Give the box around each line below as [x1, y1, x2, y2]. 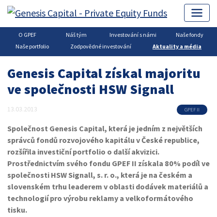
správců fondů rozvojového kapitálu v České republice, [7, 135, 200, 145]
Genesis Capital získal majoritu [7, 64, 201, 82]
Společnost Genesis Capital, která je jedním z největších [7, 123, 202, 133]
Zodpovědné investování [70, 42, 131, 50]
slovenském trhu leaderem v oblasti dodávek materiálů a [7, 181, 208, 191]
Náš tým [66, 31, 87, 38]
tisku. [7, 204, 27, 215]
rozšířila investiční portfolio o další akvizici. [7, 146, 159, 156]
